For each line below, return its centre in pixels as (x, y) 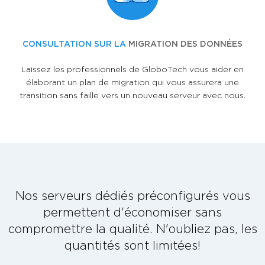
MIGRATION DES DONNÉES (185, 43)
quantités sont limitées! (132, 245)
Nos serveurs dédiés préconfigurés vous (132, 195)
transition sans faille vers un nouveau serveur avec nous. (132, 95)
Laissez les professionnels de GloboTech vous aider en (132, 69)
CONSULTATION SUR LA (75, 43)
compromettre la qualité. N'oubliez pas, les (132, 228)
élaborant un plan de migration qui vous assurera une (132, 82)
